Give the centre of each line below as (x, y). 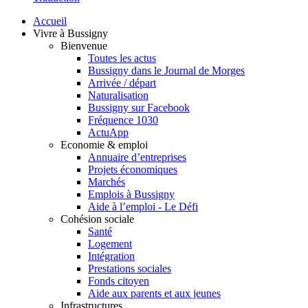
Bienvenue (84, 45)
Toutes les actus (122, 58)
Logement (110, 243)
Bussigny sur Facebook (139, 107)
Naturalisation (118, 95)
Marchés (107, 181)
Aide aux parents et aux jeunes (154, 293)
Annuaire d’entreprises (137, 157)
